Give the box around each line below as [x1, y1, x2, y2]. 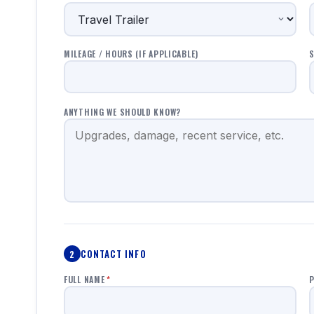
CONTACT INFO [81, 246, 146, 261]
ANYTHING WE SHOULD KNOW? [64, 106, 182, 118]
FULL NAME [64, 273, 105, 285]
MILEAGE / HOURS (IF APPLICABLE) [64, 48, 199, 60]
